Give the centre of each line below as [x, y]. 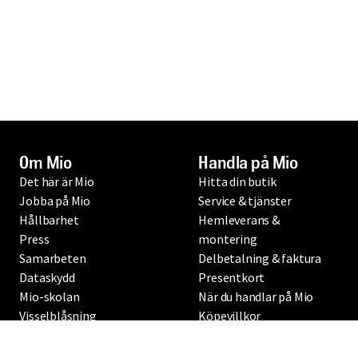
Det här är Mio [57, 181]
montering [228, 239]
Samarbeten [53, 258]
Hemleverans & [239, 220]
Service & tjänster [245, 201]
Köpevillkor [230, 316]
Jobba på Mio [55, 201]
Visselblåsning [58, 316]
